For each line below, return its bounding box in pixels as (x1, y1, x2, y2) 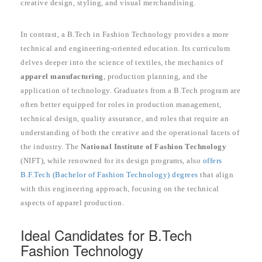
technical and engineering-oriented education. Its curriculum (20, 43, 230, 53)
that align (198, 170, 233, 179)
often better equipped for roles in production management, (20, 99, 222, 109)
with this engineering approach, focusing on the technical (20, 184, 219, 193)
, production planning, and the (103, 71, 208, 81)
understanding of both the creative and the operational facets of (20, 127, 239, 137)
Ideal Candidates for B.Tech (20, 224, 192, 245)
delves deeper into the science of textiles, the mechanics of (20, 57, 223, 67)
